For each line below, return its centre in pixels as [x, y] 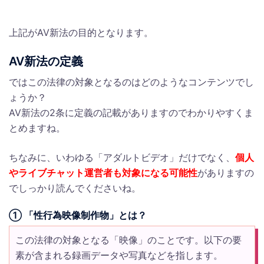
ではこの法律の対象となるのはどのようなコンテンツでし [131, 82]
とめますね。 [37, 128]
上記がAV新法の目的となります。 [81, 33]
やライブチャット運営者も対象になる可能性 [103, 173]
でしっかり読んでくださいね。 [75, 188]
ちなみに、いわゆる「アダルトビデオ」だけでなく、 [122, 158]
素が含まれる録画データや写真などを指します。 [119, 255]
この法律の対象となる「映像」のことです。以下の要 [128, 240]
